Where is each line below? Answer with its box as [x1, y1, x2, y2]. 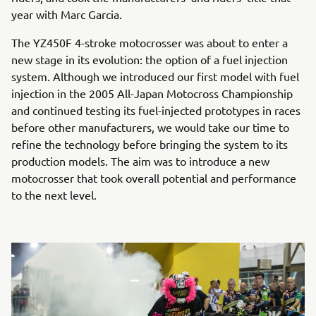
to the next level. [11, 188, 97, 202]
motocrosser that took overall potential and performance [11, 171, 296, 186]
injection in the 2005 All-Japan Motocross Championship [11, 86, 293, 101]
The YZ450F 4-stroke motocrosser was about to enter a [11, 35, 288, 50]
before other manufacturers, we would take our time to [11, 120, 289, 135]
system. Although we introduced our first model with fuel [11, 69, 299, 84]
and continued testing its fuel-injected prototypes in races [11, 103, 300, 118]
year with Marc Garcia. [11, 7, 122, 22]
